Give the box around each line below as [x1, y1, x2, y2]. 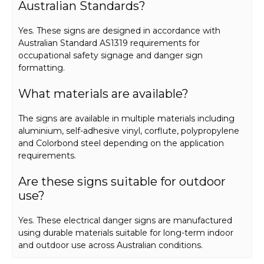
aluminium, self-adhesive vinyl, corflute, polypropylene [18, 126, 239, 137]
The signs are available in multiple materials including [18, 113, 235, 124]
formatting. [18, 62, 65, 74]
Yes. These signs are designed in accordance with [18, 25, 220, 37]
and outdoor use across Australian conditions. [18, 240, 203, 251]
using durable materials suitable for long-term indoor [18, 227, 233, 239]
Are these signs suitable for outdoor [18, 174, 226, 189]
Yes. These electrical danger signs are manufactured [18, 215, 232, 226]
